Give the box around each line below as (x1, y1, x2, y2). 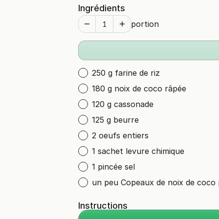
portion (131, 19, 159, 29)
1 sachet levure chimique (92, 146, 184, 156)
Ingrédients (78, 3, 125, 13)
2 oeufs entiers (92, 131, 149, 140)
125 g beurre (92, 115, 139, 125)
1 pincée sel (92, 162, 135, 172)
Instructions (78, 200, 128, 211)
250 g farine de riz (92, 68, 160, 78)
